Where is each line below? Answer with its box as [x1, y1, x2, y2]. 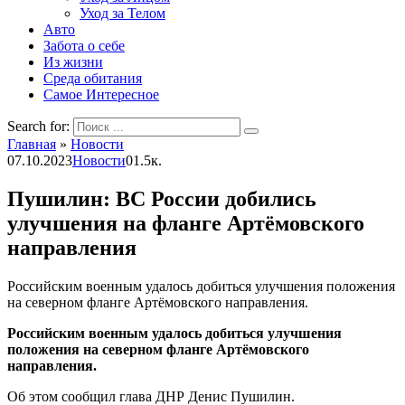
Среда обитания [43, 71, 142, 86]
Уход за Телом [80, 5, 165, 21]
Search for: [7, 118, 70, 134]
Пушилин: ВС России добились [7, 186, 316, 211]
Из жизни [43, 54, 103, 70]
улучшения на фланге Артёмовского [7, 211, 364, 235]
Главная [7, 137, 56, 152]
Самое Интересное [43, 87, 159, 102]
